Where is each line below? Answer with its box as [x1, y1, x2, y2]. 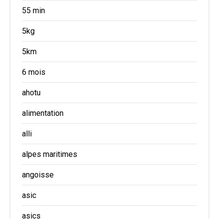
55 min [22, 6, 45, 16]
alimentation [22, 109, 64, 118]
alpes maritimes [22, 150, 77, 159]
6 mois [22, 67, 45, 77]
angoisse [22, 170, 54, 180]
